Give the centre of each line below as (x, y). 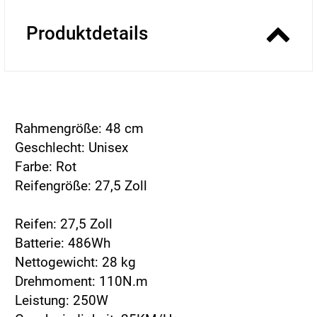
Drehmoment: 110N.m (81, 281)
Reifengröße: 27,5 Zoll (81, 185)
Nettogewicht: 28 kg (75, 262)
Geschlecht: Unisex (71, 147)
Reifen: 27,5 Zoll (64, 224)
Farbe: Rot (46, 166)
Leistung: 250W (62, 300)
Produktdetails (87, 33)
